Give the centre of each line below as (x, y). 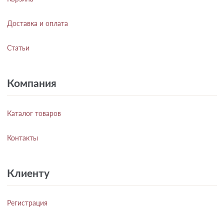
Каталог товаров (34, 113)
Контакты (22, 137)
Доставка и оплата (37, 23)
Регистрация (27, 203)
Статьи (18, 48)
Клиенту (28, 172)
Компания (32, 83)
